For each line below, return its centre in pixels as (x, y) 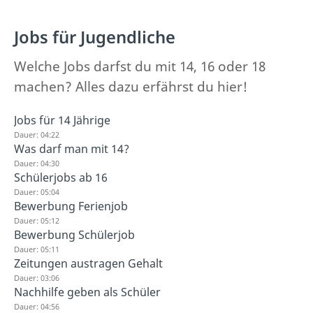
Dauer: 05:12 (37, 220)
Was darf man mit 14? (72, 148)
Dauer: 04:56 (37, 306)
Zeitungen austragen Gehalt (88, 263)
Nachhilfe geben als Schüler (87, 292)
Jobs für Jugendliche (95, 37)
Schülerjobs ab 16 (61, 177)
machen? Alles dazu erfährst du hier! (131, 86)
